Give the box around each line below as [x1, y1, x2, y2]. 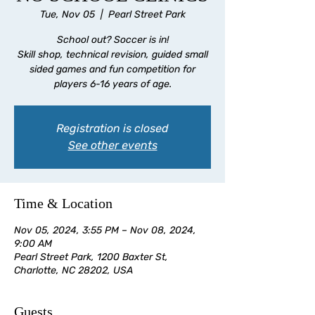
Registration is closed [56, 121, 169, 135]
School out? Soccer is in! [56, 33, 169, 46]
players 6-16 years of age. [53, 77, 172, 90]
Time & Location [14, 195, 112, 211]
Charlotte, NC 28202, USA [14, 264, 133, 276]
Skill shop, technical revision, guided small [17, 48, 208, 60]
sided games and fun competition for [30, 63, 195, 75]
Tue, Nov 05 [39, 8, 95, 20]
